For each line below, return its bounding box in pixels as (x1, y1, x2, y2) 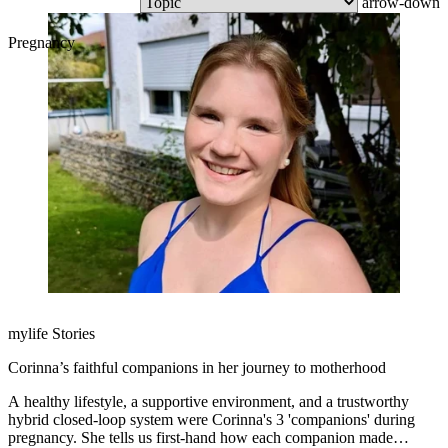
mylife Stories (8, 325, 95, 343)
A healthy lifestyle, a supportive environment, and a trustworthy (8, 393, 409, 411)
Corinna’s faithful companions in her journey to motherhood (8, 359, 386, 377)
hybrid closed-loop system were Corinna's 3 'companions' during (8, 411, 276, 429)
